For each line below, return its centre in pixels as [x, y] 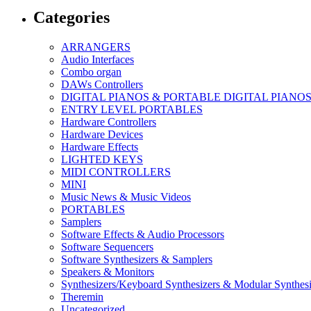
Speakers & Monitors [108, 271]
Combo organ [91, 72]
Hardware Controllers [109, 121]
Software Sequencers [107, 246]
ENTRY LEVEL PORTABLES [132, 109]
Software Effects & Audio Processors [143, 234]
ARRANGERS [96, 47]
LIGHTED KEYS [102, 159]
